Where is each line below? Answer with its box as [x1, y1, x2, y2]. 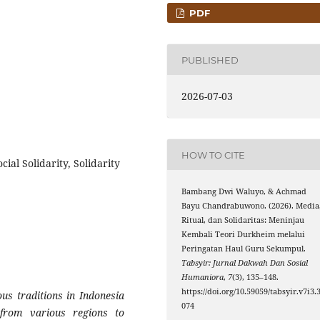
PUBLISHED [181, 54, 239, 66]
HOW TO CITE [181, 149, 246, 161]
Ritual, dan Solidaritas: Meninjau [181, 215, 305, 226]
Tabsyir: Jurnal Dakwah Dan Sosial [181, 258, 309, 269]
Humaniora [181, 272, 224, 283]
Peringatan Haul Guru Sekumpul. [181, 244, 306, 254]
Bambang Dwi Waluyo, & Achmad [181, 186, 307, 197]
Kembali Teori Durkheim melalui [181, 229, 306, 240]
